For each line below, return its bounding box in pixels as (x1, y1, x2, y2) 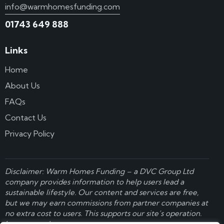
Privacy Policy (5, 128, 54, 138)
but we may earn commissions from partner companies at (5, 198, 208, 208)
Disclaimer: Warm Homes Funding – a (5, 166, 139, 176)
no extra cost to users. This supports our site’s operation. (5, 208, 201, 218)
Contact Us (5, 112, 46, 122)
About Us (5, 80, 40, 90)
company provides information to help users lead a (5, 177, 184, 187)
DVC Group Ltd (139, 166, 193, 176)
